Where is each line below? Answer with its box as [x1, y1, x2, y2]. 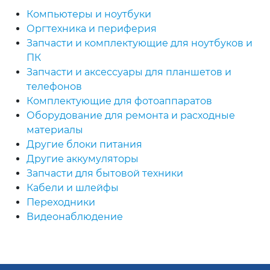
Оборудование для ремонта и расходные [27, 110, 235, 122]
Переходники [27, 196, 95, 209]
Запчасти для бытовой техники [27, 168, 183, 180]
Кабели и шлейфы [27, 182, 119, 194]
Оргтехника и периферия [27, 23, 157, 35]
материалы [27, 124, 83, 136]
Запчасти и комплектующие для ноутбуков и [27, 37, 253, 49]
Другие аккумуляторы [27, 153, 139, 165]
